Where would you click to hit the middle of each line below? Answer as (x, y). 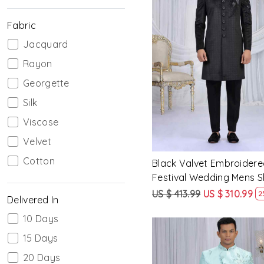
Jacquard (46, 44)
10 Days (41, 218)
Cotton (39, 161)
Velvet (37, 141)
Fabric (22, 25)
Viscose (41, 122)
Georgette (46, 83)
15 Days (41, 238)
